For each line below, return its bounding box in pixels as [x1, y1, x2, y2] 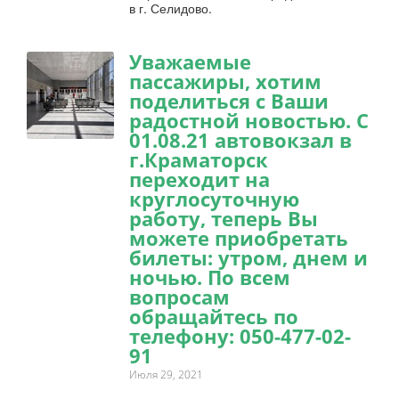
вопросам [129, 283, 230, 311]
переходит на [129, 166, 270, 193]
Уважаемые [129, 48, 251, 76]
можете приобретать [129, 224, 348, 252]
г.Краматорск [129, 146, 268, 174]
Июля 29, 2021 [129, 367, 203, 383]
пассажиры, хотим [129, 68, 322, 95]
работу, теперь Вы [129, 205, 318, 232]
